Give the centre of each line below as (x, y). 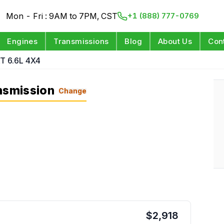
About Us (175, 41)
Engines (22, 41)
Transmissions (81, 41)
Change (72, 90)
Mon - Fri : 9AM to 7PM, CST (62, 16)
